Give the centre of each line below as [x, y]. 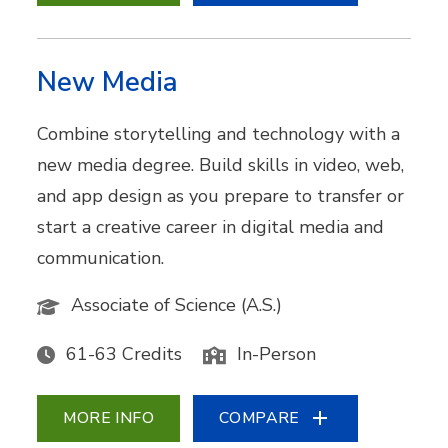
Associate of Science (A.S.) [177, 305]
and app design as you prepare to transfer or [221, 196]
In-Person [277, 353]
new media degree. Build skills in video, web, [221, 165]
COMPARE [259, 417]
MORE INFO [109, 417]
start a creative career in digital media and [211, 227]
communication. [101, 258]
